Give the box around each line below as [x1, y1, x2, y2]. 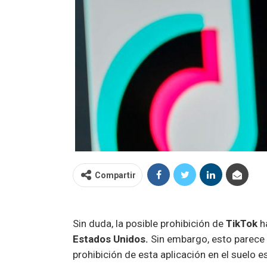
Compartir [95, 170, 136, 180]
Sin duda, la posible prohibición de [73, 217, 226, 229]
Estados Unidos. [73, 232, 148, 245]
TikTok [226, 217, 257, 229]
